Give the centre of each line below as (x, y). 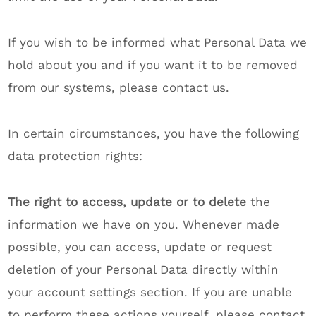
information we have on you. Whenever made (144, 224)
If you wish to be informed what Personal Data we (158, 42)
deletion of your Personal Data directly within (144, 269)
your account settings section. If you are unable (150, 292)
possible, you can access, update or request (140, 247)
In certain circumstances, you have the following (154, 133)
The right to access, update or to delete (127, 202)
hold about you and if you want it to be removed (153, 65)
